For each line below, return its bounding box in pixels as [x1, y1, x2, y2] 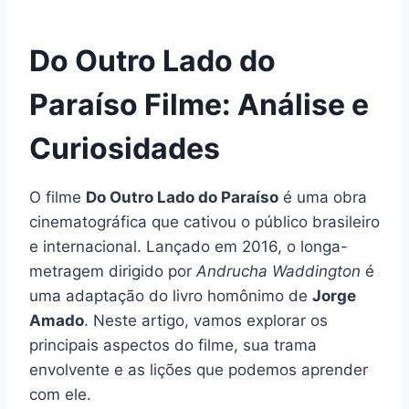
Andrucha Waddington [196, 261, 361, 280]
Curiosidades [29, 130, 220, 166]
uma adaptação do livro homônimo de [29, 286, 312, 305]
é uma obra [278, 187, 367, 206]
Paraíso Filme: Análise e [29, 86, 369, 122]
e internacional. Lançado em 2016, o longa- [29, 236, 348, 256]
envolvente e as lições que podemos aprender [29, 360, 368, 379]
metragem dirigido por [29, 261, 196, 280]
